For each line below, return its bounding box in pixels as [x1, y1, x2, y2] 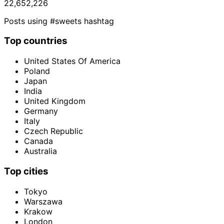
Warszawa [24, 196, 62, 206]
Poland [24, 66, 50, 76]
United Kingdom [24, 96, 85, 106]
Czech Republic [24, 126, 83, 136]
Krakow [24, 206, 52, 216]
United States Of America [24, 56, 120, 66]
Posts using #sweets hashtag [4, 15, 114, 26]
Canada [24, 136, 53, 146]
